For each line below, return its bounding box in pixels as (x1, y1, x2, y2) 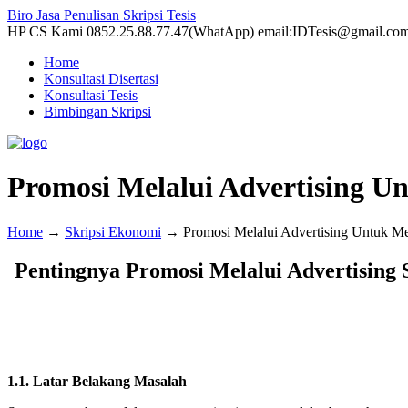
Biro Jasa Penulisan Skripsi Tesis (7, 7, 196, 23)
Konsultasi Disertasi (44, 71, 158, 87)
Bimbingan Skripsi (44, 104, 151, 119)
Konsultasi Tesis (44, 87, 138, 103)
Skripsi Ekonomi (65, 223, 161, 240)
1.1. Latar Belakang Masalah (7, 372, 187, 389)
